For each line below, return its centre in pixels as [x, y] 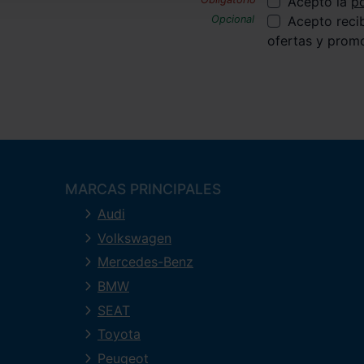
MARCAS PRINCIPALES [143, 189]
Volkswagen [134, 238]
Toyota [119, 334]
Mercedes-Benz [145, 262]
